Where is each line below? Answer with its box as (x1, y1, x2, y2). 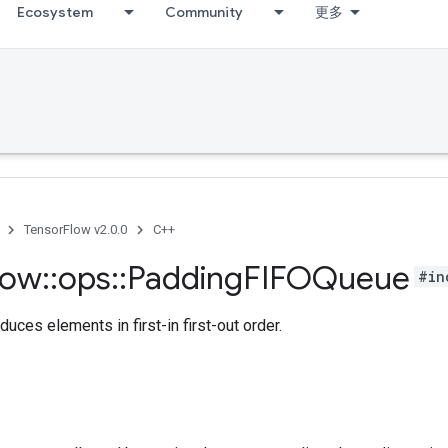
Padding (127, 258, 243, 298)
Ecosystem (17, 3, 93, 21)
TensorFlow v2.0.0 (24, 222, 127, 237)
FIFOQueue (243, 258, 410, 298)
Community (165, 3, 243, 21)
